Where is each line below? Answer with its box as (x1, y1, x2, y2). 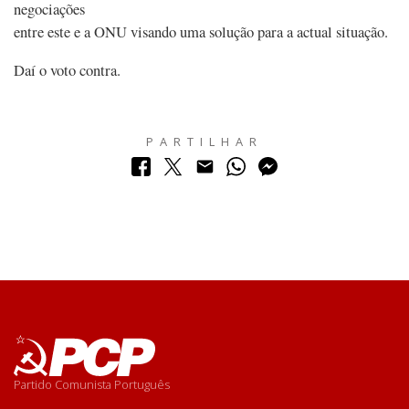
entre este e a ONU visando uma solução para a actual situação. (14, 20, 388, 42)
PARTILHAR (146, 133, 263, 151)
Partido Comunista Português (14, 376, 170, 393)
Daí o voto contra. (14, 59, 121, 81)
